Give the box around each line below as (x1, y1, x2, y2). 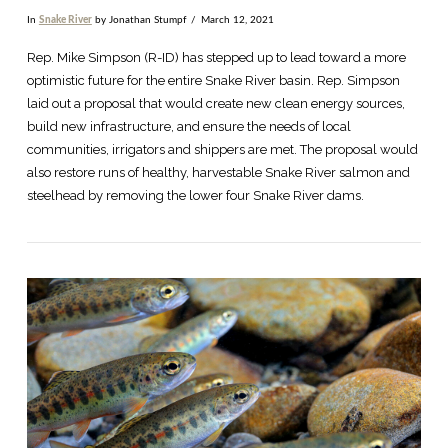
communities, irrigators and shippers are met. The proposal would (26, 142, 418, 158)
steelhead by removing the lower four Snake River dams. (26, 188, 367, 204)
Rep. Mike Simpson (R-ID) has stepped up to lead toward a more (26, 50, 406, 66)
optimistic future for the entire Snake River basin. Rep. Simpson (26, 73, 400, 89)
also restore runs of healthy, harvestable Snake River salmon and (26, 165, 410, 181)
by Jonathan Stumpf (91, 14, 187, 25)
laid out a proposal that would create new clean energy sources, (26, 96, 405, 112)
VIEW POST (183, 330, 265, 345)
